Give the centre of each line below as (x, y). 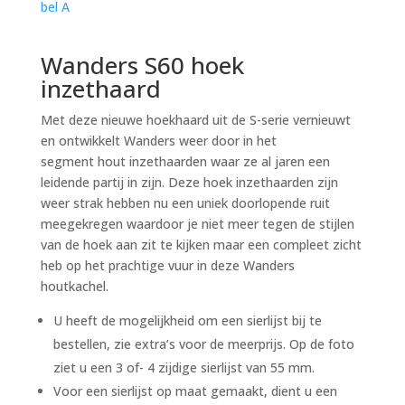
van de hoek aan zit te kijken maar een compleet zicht (201, 245)
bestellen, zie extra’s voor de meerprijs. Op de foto (203, 344)
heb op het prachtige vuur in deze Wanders (167, 265)
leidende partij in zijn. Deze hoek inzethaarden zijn (189, 182)
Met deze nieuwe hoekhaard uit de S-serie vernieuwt (195, 120)
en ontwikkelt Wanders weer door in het (158, 141)
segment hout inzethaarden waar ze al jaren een (185, 161)
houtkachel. (74, 286)
